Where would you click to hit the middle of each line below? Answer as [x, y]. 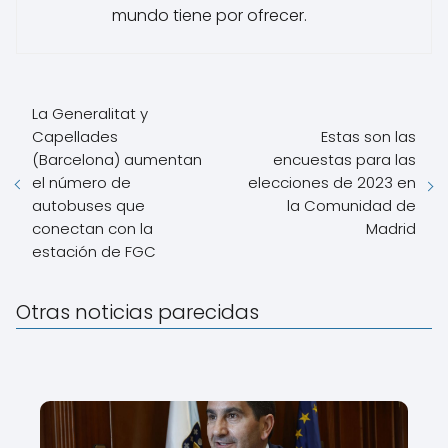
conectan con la [92, 228]
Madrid [391, 228]
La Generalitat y [90, 113]
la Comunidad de [351, 205]
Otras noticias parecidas [137, 311]
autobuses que [88, 205]
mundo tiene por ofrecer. [209, 15]
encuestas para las [344, 159]
